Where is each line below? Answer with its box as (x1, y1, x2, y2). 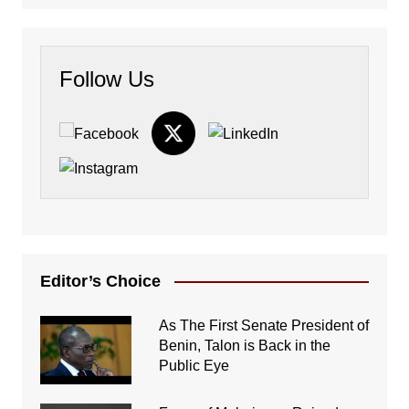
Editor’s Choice (39, 271, 161, 290)
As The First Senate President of (158, 317, 369, 333)
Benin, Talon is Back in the (158, 337, 330, 353)
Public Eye (158, 357, 229, 373)
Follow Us (58, 67, 154, 92)
